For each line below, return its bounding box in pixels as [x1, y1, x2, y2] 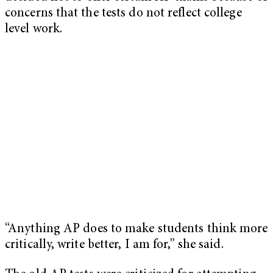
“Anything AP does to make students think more [5, 222, 268, 236]
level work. [5, 23, 63, 36]
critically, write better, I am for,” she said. [5, 238, 224, 252]
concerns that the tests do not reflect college [5, 7, 242, 20]
